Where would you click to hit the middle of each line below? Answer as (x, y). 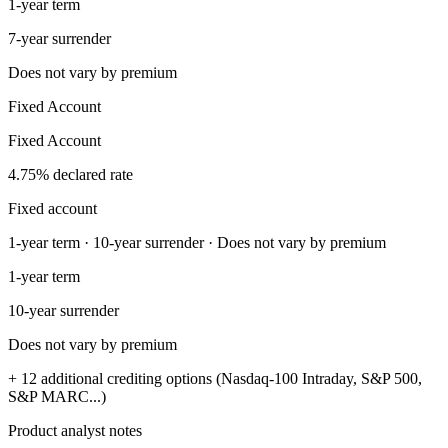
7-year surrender (59, 38)
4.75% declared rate (70, 174)
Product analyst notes (75, 430)
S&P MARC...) (57, 396)
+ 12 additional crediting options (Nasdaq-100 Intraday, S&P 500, (215, 378)
